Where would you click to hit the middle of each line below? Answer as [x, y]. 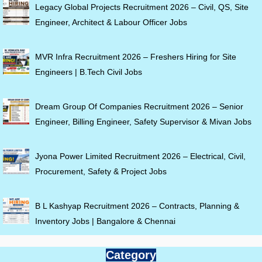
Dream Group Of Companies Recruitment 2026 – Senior [139, 106]
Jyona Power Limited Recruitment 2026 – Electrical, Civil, [140, 156]
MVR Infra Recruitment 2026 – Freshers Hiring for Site [136, 56]
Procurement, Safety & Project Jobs [101, 171]
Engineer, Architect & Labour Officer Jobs [111, 22]
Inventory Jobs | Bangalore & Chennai [105, 221]
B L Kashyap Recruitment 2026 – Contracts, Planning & [137, 206]
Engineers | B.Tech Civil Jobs [89, 72]
